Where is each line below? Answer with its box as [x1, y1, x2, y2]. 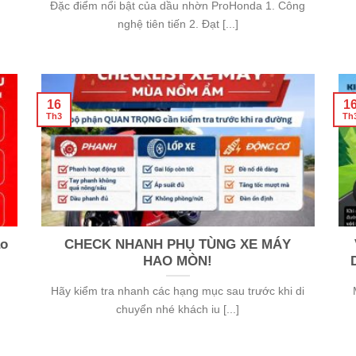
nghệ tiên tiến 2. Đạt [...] [117, 17, 238, 30]
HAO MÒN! [143, 253, 213, 269]
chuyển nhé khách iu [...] [116, 303, 240, 316]
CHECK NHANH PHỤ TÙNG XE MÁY [64, 237, 292, 253]
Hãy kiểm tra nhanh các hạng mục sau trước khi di [51, 284, 305, 298]
